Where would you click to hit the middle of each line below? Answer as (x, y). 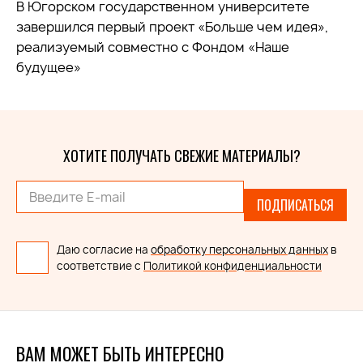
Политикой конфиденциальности (233, 266)
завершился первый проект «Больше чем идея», (172, 27)
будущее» (49, 68)
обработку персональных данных (239, 250)
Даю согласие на (104, 250)
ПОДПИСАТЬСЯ (295, 205)
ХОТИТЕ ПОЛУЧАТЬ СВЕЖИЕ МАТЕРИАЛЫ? (181, 156)
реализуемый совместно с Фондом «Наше (153, 47)
